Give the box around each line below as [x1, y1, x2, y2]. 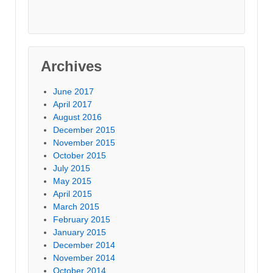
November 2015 [53, 138, 115, 148]
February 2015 [53, 214, 110, 225]
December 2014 [53, 240, 115, 250]
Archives [41, 58, 102, 75]
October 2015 [53, 151, 106, 161]
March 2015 [53, 202, 99, 212]
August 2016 [53, 112, 102, 122]
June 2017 [53, 87, 94, 97]
